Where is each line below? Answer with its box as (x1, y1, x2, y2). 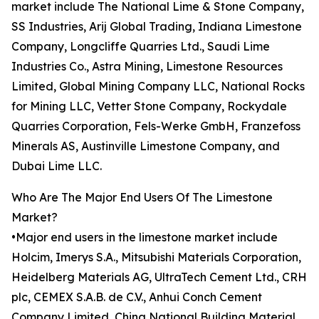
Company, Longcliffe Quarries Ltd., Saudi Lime (11, 39, 270, 54)
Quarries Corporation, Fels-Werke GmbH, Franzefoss (11, 119, 300, 134)
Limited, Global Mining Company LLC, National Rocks (11, 79, 305, 94)
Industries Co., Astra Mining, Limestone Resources (11, 59, 283, 74)
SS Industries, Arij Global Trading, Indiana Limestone (11, 19, 302, 34)
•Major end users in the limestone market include (11, 230, 278, 245)
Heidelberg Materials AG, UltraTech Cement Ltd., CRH (11, 270, 307, 285)
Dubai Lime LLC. (11, 159, 102, 174)
